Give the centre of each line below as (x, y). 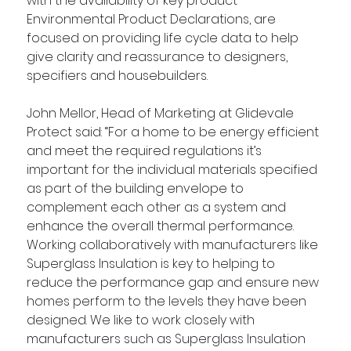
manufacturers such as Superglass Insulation (167, 338)
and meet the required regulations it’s (145, 150)
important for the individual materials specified (173, 169)
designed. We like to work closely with (142, 320)
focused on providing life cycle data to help (164, 38)
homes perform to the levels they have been (168, 301)
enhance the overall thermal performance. (161, 226)
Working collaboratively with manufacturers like (174, 244)
